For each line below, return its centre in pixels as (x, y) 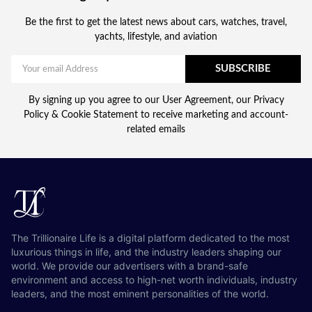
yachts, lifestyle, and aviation (156, 37)
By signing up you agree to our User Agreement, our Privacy (156, 101)
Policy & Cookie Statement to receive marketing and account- (156, 115)
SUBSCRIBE (243, 69)
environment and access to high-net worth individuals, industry (154, 279)
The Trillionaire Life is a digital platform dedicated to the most (150, 237)
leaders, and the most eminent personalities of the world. (140, 293)
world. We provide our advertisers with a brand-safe (130, 265)
